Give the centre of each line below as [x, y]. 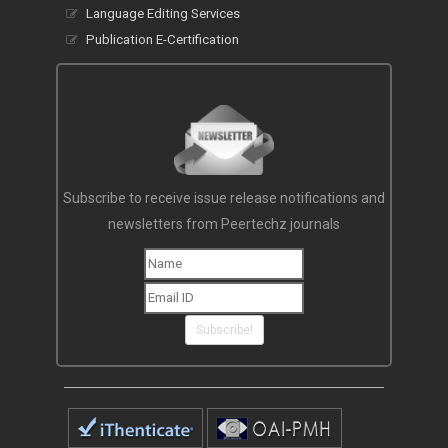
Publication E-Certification [162, 40]
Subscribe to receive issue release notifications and [224, 198]
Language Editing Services [163, 14]
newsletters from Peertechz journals [224, 224]
